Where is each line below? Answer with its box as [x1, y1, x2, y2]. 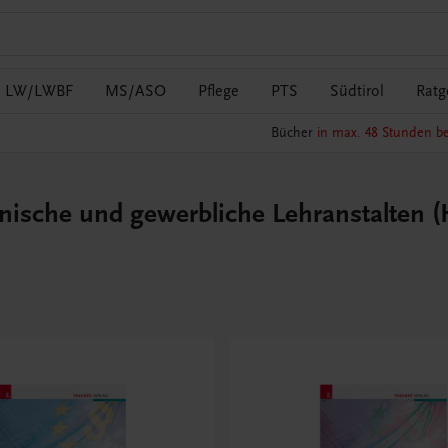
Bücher [270, 124, 317, 142]
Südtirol [330, 82, 384, 100]
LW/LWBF [5, 82, 73, 100]
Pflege [198, 82, 239, 100]
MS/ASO [105, 82, 166, 100]
